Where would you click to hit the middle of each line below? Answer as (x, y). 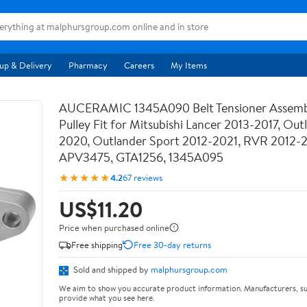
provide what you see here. (107, 297)
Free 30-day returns (172, 244)
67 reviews (143, 177)
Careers (139, 65)
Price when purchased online (114, 228)
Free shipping (97, 244)
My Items (189, 65)
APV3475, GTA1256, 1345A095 (141, 157)
